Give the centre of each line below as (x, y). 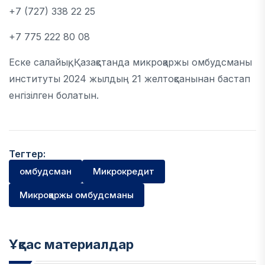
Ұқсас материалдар (71, 244)
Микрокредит (124, 171)
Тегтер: (27, 154)
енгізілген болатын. (54, 95)
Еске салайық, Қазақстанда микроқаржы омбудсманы (130, 62)
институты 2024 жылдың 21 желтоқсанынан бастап (130, 79)
